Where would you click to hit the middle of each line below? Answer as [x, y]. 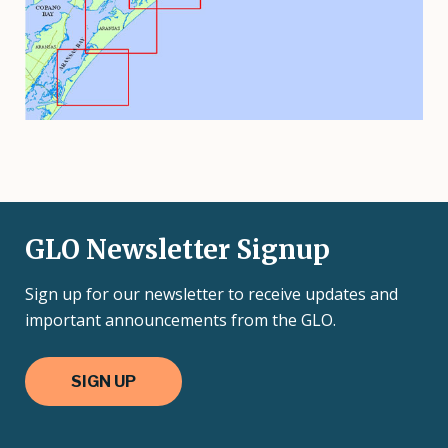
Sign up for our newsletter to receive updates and [211, 293]
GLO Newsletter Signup [177, 249]
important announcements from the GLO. [180, 319]
